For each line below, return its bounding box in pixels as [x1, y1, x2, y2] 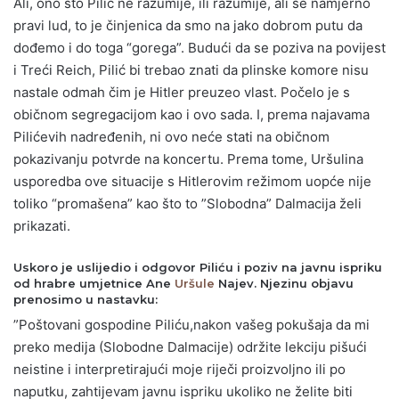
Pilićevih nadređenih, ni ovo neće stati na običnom [13, 128, 330, 146]
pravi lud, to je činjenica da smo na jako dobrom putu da [13, 17, 362, 35]
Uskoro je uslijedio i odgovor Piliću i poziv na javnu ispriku [13, 260, 382, 275]
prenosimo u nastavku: [13, 292, 158, 307]
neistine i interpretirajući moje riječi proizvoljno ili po [13, 360, 346, 378]
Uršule [175, 276, 215, 291]
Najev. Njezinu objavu [215, 276, 354, 291]
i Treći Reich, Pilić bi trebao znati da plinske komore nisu [13, 61, 369, 79]
